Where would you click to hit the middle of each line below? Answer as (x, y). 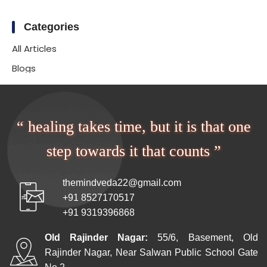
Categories (52, 27)
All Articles (34, 49)
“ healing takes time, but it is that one (133, 127)
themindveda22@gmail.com (122, 182)
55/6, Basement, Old (208, 237)
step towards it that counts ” (133, 151)
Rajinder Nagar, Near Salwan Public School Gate (151, 252)
